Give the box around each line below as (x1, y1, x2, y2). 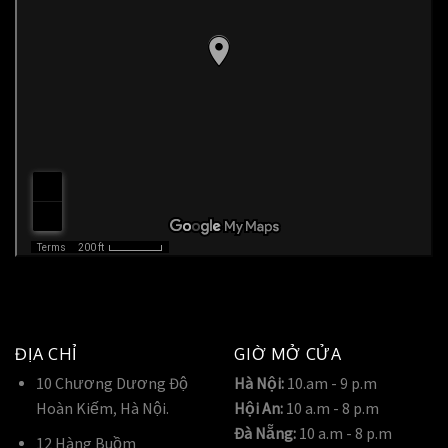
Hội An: (234, 398, 283, 420)
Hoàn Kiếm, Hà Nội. (35, 398, 169, 420)
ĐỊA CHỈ (15, 343, 77, 364)
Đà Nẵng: (234, 423, 296, 445)
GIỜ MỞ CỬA (234, 343, 343, 364)
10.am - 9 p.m (284, 373, 377, 395)
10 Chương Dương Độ (35, 373, 188, 395)
